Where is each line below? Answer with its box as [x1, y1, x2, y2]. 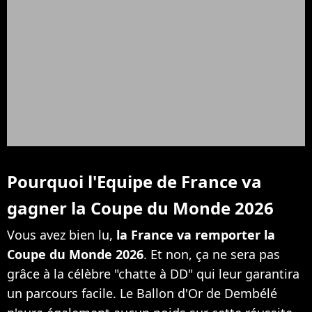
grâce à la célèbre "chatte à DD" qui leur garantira [7, 265, 299, 282]
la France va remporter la [116, 226, 275, 243]
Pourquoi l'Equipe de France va [7, 169, 262, 193]
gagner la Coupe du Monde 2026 [7, 196, 274, 219]
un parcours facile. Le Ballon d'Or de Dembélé [7, 284, 277, 302]
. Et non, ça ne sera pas [143, 245, 280, 263]
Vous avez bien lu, [7, 226, 116, 243]
